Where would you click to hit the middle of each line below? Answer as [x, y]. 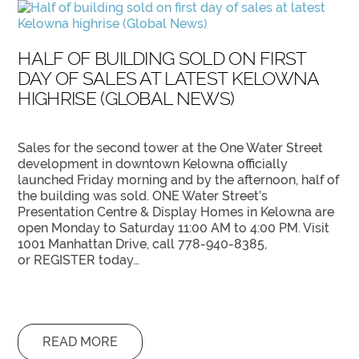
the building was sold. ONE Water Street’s [143, 196]
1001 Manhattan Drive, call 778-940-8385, [143, 244]
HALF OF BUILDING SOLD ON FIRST [162, 58]
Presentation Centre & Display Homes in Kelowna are [176, 212]
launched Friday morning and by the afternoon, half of [179, 179]
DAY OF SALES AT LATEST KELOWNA [168, 78]
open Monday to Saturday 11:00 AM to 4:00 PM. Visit [174, 228]
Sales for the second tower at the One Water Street [171, 147]
